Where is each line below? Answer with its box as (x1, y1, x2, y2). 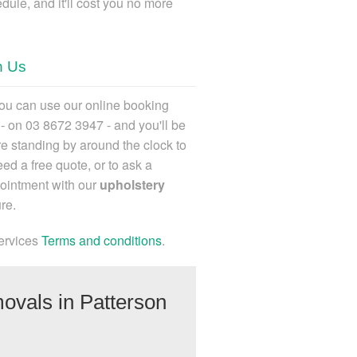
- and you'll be (104, 115, 186, 134)
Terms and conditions (41, 230, 162, 249)
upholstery (100, 175, 165, 194)
